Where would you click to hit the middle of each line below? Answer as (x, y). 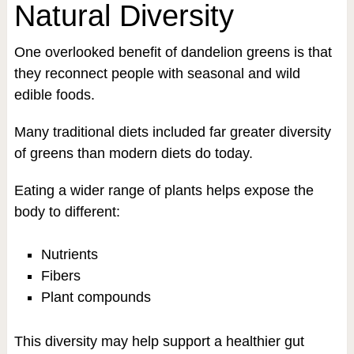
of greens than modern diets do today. (133, 154)
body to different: (67, 212)
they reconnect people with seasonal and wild (157, 74)
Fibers (60, 276)
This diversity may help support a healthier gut (159, 341)
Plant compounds (96, 298)
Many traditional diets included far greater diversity (172, 132)
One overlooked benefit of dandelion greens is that (173, 53)
